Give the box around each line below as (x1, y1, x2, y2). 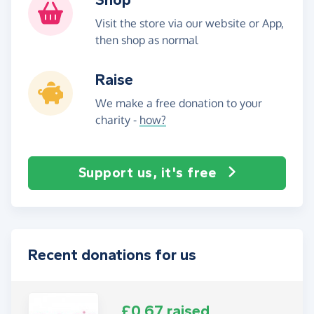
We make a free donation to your (95, 95, 262, 110)
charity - (95, 112, 139, 127)
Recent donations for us (28, 245, 196, 264)
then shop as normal (95, 32, 198, 47)
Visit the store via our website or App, (95, 15, 284, 30)
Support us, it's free (78, 164, 216, 181)
